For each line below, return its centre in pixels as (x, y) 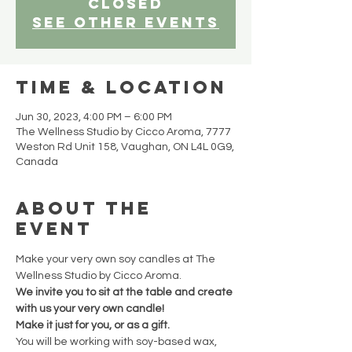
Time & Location (121, 88)
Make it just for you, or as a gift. (93, 326)
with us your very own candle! (90, 309)
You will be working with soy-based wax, (117, 342)
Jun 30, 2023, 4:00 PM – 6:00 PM (94, 117)
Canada (37, 162)
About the (84, 209)
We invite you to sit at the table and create (125, 293)
